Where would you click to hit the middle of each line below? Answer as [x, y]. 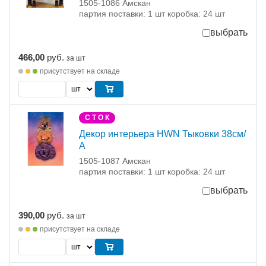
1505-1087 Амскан [115, 161]
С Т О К [97, 118]
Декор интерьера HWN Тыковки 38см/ [162, 134]
